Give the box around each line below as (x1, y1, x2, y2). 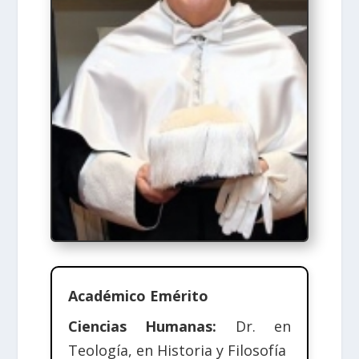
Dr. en (216, 317, 292, 337)
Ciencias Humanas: (67, 317, 217, 337)
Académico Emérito (67, 286, 208, 306)
